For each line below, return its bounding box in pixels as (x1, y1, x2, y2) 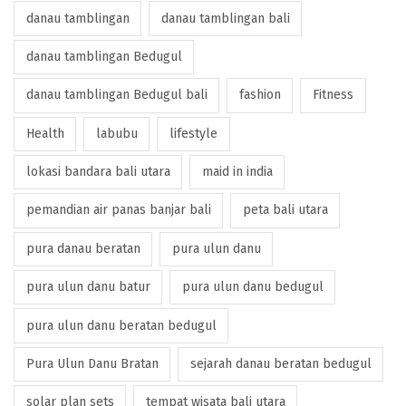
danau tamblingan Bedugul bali (25, 87, 208, 103)
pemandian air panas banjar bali (25, 202, 211, 218)
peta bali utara (242, 202, 328, 218)
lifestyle (169, 125, 217, 141)
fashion (238, 87, 281, 103)
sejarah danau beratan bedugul (189, 355, 372, 372)
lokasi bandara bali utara (25, 164, 170, 180)
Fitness (312, 87, 353, 103)
